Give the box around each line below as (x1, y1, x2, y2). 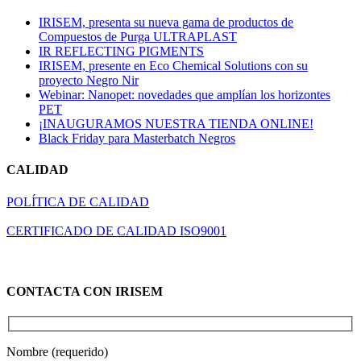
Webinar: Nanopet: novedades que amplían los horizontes (39, 88, 330, 102)
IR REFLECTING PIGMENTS (39, 44, 204, 59)
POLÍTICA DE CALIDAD (6, 194, 149, 209)
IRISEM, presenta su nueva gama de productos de (39, 15, 293, 30)
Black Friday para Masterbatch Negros (39, 131, 235, 146)
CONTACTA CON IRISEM (6, 284, 163, 298)
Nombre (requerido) (6, 344, 108, 359)
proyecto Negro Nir (39, 73, 139, 88)
